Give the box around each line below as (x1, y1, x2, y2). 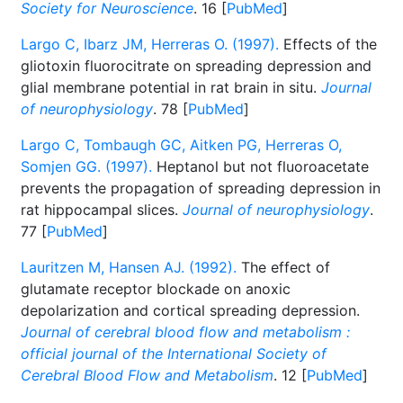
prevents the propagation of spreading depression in (21, 179, 381, 197)
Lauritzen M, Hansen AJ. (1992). (21, 258, 237, 276)
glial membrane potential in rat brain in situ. (21, 78, 321, 96)
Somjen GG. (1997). (21, 157, 152, 175)
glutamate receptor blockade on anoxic (21, 280, 291, 298)
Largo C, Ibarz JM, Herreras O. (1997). (21, 35, 279, 53)
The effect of (237, 258, 330, 276)
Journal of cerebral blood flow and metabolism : (21, 323, 350, 341)
